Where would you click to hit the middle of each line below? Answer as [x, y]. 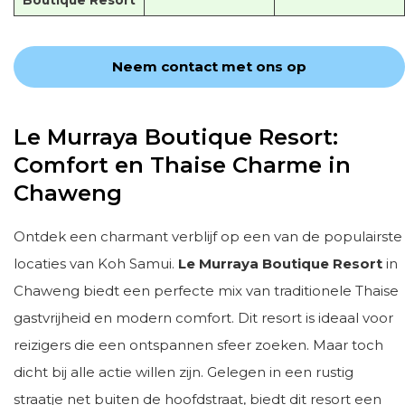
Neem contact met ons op [209, 67]
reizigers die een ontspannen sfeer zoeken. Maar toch [198, 344]
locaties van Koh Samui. [96, 263]
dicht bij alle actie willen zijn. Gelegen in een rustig [184, 372]
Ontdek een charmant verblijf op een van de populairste [208, 236]
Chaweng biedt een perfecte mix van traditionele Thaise [206, 290]
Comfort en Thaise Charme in [182, 165]
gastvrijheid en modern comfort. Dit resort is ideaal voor [203, 317]
